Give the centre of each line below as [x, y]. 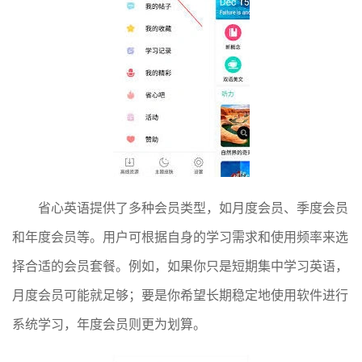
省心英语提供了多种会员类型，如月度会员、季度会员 [193, 207]
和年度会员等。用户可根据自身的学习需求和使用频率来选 [180, 236]
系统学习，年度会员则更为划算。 [109, 324]
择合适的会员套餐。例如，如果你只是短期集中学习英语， [180, 265]
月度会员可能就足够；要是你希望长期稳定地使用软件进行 [180, 295]
